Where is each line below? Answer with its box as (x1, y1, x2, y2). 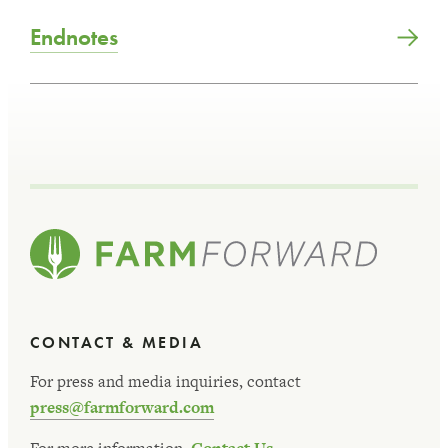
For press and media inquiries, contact (30, 370, 301, 393)
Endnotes (30, 22, 118, 52)
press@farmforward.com (30, 396, 214, 419)
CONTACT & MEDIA (30, 332, 203, 353)
